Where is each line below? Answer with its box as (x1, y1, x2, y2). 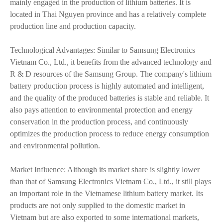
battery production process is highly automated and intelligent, (10, 82, 204, 90)
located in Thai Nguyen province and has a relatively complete (10, 10, 206, 18)
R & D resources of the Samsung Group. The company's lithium (10, 70, 212, 78)
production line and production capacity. (10, 22, 136, 30)
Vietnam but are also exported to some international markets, (10, 213, 199, 222)
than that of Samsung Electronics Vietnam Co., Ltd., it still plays (10, 177, 211, 186)
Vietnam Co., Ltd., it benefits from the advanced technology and (10, 58, 212, 66)
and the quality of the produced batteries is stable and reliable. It (10, 94, 209, 102)
